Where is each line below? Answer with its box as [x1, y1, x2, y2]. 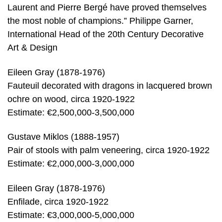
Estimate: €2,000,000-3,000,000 [7, 159, 134, 169]
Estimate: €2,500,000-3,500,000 [7, 107, 134, 117]
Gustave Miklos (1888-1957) [7, 132, 119, 142]
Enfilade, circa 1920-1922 [7, 197, 109, 207]
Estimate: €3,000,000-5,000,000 [7, 210, 134, 220]
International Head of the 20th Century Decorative [7, 29, 204, 40]
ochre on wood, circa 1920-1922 [7, 94, 135, 104]
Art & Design [7, 43, 57, 53]
